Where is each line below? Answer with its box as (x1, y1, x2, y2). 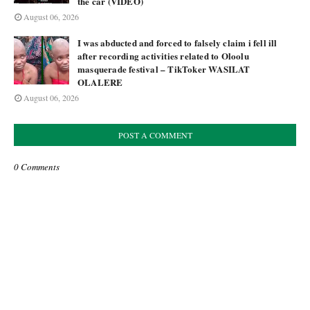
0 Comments (14, 161, 60, 173)
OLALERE (77, 75, 123, 89)
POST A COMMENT (118, 129, 192, 140)
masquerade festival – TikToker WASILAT (77, 62, 250, 75)
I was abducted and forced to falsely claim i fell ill (77, 36, 277, 49)
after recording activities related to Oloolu (77, 49, 249, 62)
